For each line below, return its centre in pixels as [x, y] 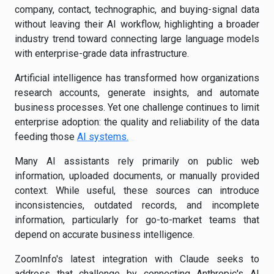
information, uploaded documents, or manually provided [137, 176]
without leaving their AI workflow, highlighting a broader [137, 24]
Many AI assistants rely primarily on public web [137, 161]
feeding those [46, 137]
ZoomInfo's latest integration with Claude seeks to [137, 259]
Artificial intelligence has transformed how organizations [137, 78]
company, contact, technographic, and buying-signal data [137, 9]
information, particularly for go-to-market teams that [137, 220]
